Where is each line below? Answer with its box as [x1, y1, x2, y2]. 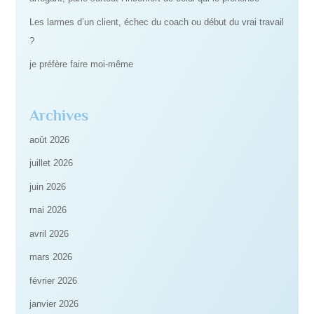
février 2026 [29, 275, 78, 286]
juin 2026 [29, 181, 67, 192]
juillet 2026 [29, 158, 74, 169]
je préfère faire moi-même [29, 59, 134, 70]
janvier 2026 [29, 299, 79, 310]
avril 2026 [29, 228, 69, 239]
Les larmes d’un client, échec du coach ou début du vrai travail [29, 16, 285, 27]
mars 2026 [29, 252, 73, 263]
